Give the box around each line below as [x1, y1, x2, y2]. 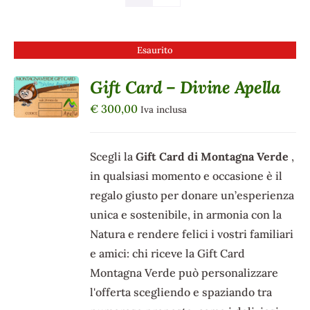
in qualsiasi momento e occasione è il [90, 169, 283, 183]
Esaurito [137, 44, 173, 57]
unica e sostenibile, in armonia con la [90, 208, 282, 222]
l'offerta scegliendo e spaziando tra [90, 285, 273, 300]
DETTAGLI [24, 93, 75, 105]
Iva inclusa [140, 104, 188, 116]
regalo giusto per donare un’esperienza [90, 188, 295, 203]
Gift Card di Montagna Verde [136, 149, 289, 164]
